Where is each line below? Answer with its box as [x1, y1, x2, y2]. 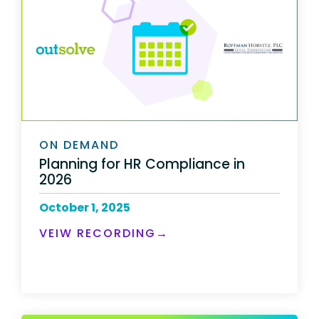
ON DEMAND [39, 137, 119, 154]
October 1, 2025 [39, 199, 130, 216]
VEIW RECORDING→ [39, 224, 169, 241]
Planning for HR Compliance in [39, 154, 245, 174]
